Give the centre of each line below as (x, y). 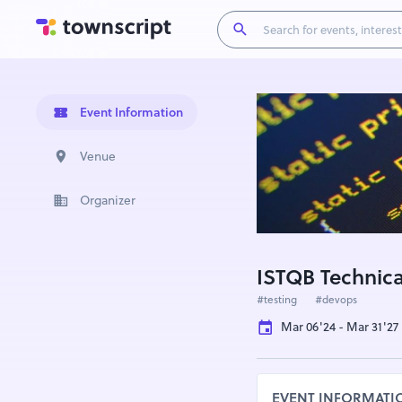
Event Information (132, 112)
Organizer (108, 201)
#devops (336, 300)
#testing (277, 300)
